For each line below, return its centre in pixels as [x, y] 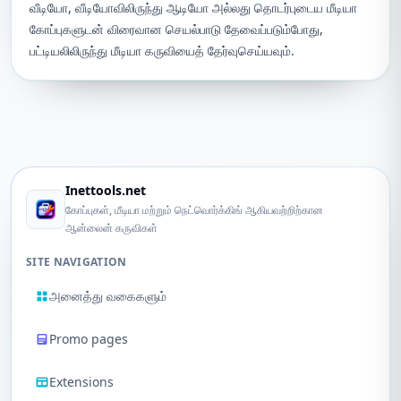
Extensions [81, 382]
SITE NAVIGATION [77, 262]
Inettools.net [106, 190]
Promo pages [89, 339]
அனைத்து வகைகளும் [108, 296]
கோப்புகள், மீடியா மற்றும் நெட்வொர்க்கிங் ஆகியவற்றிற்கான [194, 210]
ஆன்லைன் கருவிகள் [111, 228]
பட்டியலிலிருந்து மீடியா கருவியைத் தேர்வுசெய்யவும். [162, 51]
